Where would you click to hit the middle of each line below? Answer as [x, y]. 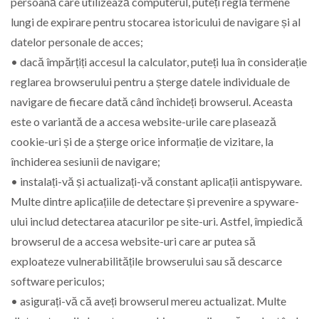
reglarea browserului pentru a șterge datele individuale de [150, 82]
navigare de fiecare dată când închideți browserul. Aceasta [152, 102]
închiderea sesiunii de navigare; [85, 162]
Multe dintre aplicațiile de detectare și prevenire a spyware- [155, 202]
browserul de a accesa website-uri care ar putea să [133, 241]
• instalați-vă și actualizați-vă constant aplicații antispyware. [156, 182]
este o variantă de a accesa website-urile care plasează [143, 122]
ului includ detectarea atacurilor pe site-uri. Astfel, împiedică [157, 221]
